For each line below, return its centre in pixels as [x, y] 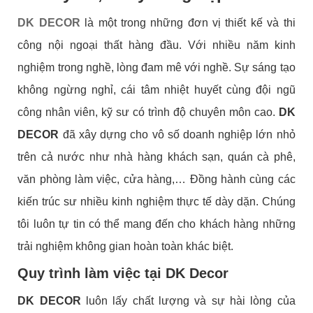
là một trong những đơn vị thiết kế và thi [188, 22]
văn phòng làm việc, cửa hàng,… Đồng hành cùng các [156, 179]
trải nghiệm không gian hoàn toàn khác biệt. [126, 246]
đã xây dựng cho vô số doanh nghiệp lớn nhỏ [177, 134]
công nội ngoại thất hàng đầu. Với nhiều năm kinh [156, 45]
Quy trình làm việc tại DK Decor [123, 273]
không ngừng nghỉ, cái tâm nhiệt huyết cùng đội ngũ [156, 89]
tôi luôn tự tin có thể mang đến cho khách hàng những [156, 224]
